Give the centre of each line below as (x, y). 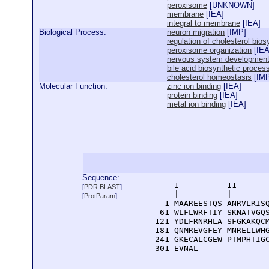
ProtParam (100, 196)
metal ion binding (196, 104)
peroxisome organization (209, 50)
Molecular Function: (73, 86)
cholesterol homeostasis (209, 77)
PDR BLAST (102, 187)
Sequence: (101, 177)
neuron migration (196, 32)
